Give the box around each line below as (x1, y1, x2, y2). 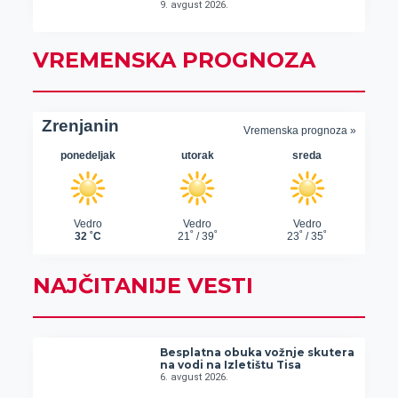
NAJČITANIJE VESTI (32, 272, 253, 298)
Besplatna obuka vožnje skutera (160, 345, 355, 359)
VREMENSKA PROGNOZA (32, 46, 315, 73)
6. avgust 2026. (160, 370, 229, 383)
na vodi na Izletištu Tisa (160, 357, 302, 371)
